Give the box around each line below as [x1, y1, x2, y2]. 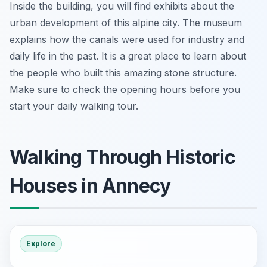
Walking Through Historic [10, 145, 235, 169]
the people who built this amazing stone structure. [10, 67, 237, 79]
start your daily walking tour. [10, 100, 138, 112]
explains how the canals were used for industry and [10, 33, 244, 45]
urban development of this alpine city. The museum [10, 17, 242, 29]
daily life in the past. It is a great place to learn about [10, 50, 246, 62]
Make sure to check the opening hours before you [10, 83, 240, 95]
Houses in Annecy [10, 174, 171, 197]
